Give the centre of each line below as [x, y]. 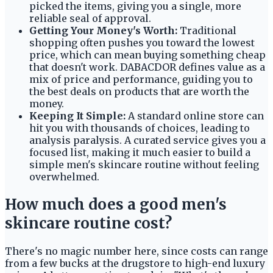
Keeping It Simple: [77, 116]
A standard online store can [195, 116]
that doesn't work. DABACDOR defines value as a [147, 67]
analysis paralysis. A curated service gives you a [147, 140]
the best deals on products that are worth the [139, 92]
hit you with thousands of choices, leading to [140, 128]
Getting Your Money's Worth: [103, 31]
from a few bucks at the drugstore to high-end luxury [135, 263]
